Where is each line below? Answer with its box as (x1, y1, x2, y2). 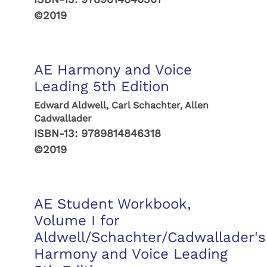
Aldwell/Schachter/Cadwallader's (33, 229, 266, 246)
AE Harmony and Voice (33, 61, 192, 78)
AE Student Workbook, (33, 195, 191, 212)
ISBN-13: (33, 127, 81, 139)
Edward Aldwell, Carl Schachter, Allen (33, 100, 209, 111)
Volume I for (33, 212, 119, 229)
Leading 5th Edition (33, 78, 169, 95)
